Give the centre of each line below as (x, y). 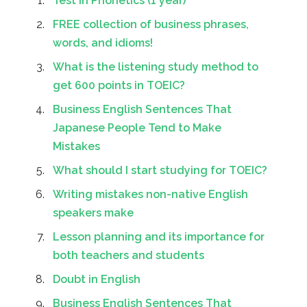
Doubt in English (97, 280)
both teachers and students (128, 256)
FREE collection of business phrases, (151, 25)
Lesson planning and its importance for (159, 237)
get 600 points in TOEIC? (119, 86)
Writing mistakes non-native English (150, 195)
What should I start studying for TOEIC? (160, 171)
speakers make (93, 213)
